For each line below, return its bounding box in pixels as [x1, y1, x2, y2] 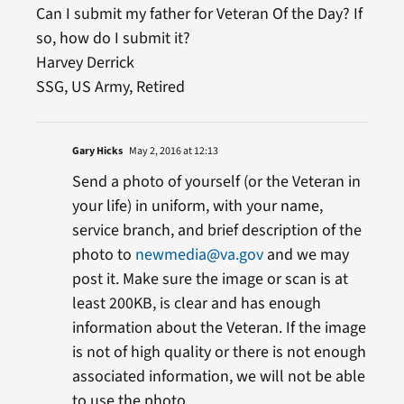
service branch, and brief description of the [71, 218, 362, 242]
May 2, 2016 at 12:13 [126, 142, 218, 159]
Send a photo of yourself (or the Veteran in [71, 170, 361, 193]
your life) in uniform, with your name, [71, 194, 323, 217]
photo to [71, 243, 135, 266]
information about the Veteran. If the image [71, 316, 366, 339]
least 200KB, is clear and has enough [71, 291, 321, 315]
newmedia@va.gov [134, 243, 263, 266]
